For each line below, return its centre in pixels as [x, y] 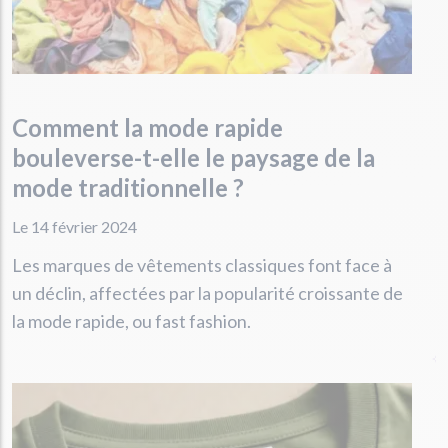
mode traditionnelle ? [128, 187]
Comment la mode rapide [147, 127]
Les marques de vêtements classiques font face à [202, 265]
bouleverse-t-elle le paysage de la [193, 157]
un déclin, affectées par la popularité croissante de [207, 293]
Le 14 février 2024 [74, 226]
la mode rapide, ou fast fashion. [131, 321]
